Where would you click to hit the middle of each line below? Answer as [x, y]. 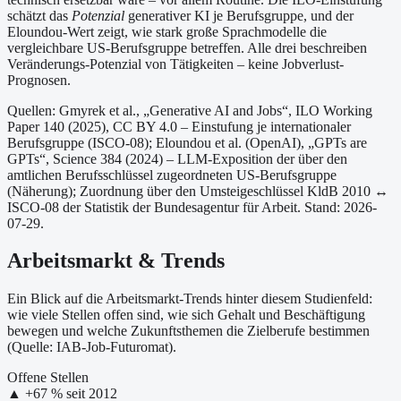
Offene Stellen [48, 378]
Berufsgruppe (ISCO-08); [80, 142]
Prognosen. [39, 80]
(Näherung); [42, 191]
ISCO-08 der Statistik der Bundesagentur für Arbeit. [154, 207]
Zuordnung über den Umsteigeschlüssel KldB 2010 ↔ [232, 191]
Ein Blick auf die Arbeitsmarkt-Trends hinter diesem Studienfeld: [190, 299]
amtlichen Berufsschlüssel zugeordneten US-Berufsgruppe [172, 175]
